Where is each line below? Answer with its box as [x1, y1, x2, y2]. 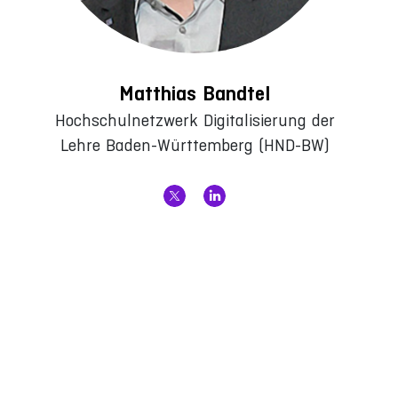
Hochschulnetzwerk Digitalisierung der [54, 111, 335, 131]
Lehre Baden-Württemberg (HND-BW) [60, 136, 330, 155]
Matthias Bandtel [119, 82, 271, 107]
